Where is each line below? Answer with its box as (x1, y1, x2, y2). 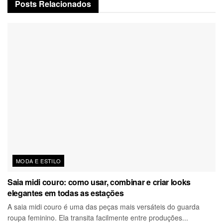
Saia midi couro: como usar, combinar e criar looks (7, 176, 191, 188)
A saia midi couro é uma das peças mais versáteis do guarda (7, 201, 200, 212)
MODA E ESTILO (16, 156, 61, 165)
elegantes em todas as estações (7, 187, 124, 199)
